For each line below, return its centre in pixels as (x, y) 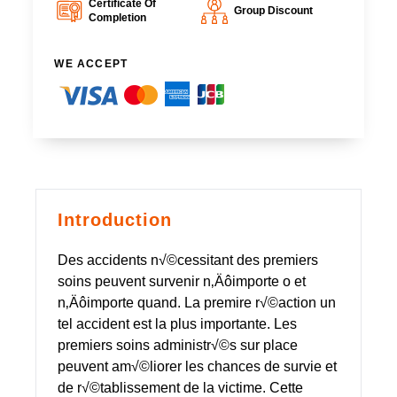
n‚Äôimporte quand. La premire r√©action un (197, 302)
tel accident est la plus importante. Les (177, 323)
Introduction (115, 219)
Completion (117, 17)
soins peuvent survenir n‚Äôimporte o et (182, 281)
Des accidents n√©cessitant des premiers (188, 260)
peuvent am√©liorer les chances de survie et (197, 366)
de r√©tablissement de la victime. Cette (180, 387)
